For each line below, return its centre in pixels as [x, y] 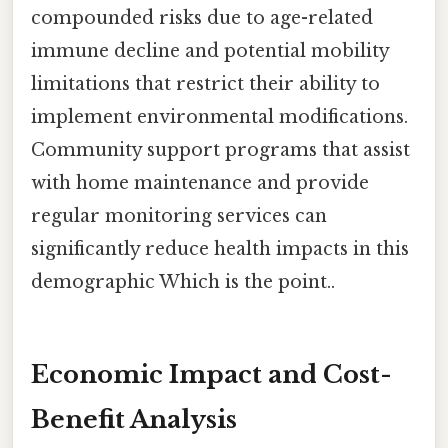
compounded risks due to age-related [202, 17]
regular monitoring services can [179, 215]
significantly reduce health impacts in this [220, 248]
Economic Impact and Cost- [211, 374]
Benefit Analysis [134, 419]
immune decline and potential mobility [210, 50]
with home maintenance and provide [200, 182]
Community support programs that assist [220, 149]
